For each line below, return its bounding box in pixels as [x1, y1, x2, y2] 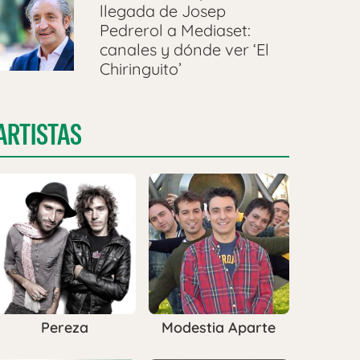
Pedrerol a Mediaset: [99, 20, 251, 41]
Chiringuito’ [99, 59, 182, 80]
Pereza [41, 318, 89, 337]
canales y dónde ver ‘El [99, 39, 269, 60]
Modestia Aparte [162, 318, 276, 337]
